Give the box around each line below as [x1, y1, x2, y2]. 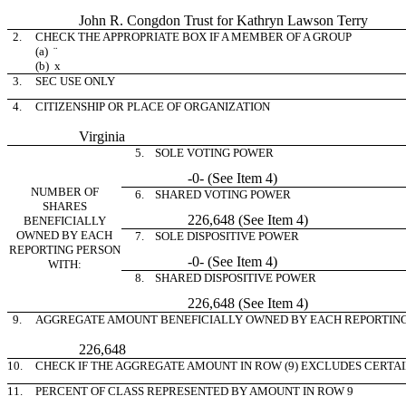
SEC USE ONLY [35, 74, 115, 88]
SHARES [42, 199, 87, 213]
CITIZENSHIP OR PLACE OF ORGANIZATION [35, 100, 270, 113]
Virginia [35, 129, 125, 144]
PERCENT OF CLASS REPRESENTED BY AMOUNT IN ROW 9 [35, 384, 353, 398]
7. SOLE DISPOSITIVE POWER [130, 229, 299, 243]
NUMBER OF [30, 185, 99, 198]
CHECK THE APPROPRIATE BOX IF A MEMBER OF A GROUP [35, 30, 352, 43]
